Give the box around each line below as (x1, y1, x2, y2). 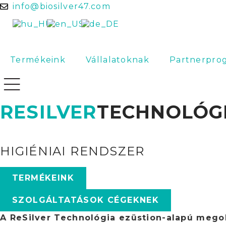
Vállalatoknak (86, 55, 149, 65)
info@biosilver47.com (13, 2, 110, 11)
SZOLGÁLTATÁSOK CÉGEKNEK (12, 195, 159, 205)
